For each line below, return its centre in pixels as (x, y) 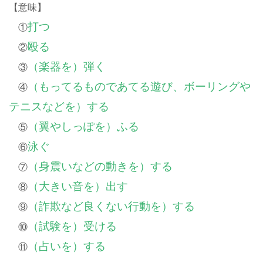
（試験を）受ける (72, 226)
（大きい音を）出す (78, 186)
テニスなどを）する (59, 106)
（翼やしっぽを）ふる (83, 126)
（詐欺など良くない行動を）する (111, 206)
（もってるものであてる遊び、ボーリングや (139, 86)
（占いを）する (67, 246)
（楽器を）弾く (67, 66)
